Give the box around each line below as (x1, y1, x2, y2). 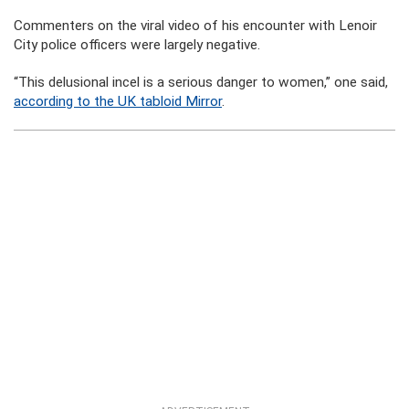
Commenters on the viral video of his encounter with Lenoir (14, 17, 377, 35)
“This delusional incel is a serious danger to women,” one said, (14, 74, 388, 91)
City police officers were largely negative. (14, 37, 260, 54)
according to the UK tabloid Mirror (14, 93, 222, 110)
